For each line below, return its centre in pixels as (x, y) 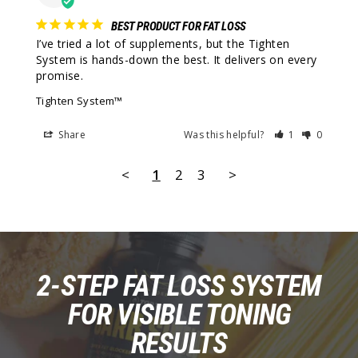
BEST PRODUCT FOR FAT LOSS (179, 27)
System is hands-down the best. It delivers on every (177, 60)
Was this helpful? (225, 135)
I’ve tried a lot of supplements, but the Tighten (163, 44)
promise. (60, 76)
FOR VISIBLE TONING (179, 315)
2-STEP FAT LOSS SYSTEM (179, 286)
